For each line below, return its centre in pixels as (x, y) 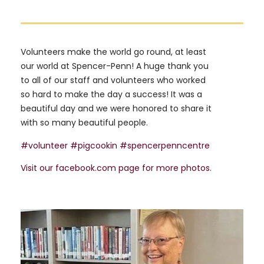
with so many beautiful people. (84, 123)
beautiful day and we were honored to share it (116, 109)
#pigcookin (94, 145)
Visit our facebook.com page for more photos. (116, 168)
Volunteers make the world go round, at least (113, 52)
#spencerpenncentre (165, 145)
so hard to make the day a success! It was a (111, 95)
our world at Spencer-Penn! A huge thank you (115, 66)
